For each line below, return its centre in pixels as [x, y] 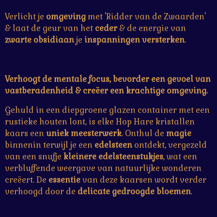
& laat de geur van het [50, 29]
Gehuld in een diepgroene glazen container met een [107, 110]
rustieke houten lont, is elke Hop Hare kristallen [100, 122]
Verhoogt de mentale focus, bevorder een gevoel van [108, 79]
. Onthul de [144, 134]
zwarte [18, 40]
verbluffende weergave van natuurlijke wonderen [103, 169]
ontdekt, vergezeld [170, 145]
